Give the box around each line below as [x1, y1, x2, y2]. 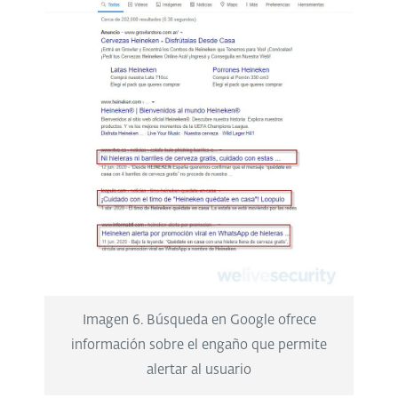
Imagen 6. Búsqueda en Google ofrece [82, 314, 316, 328]
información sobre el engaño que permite [71, 338, 327, 353]
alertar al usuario [147, 363, 251, 378]
